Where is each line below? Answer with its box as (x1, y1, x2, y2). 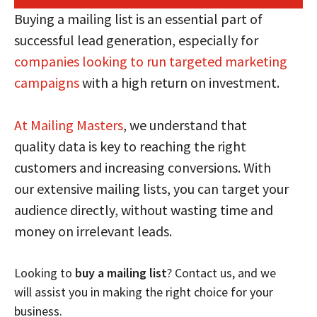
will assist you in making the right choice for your (14, 283, 273, 300)
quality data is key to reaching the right (14, 137, 246, 155)
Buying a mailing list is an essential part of (14, 9, 263, 28)
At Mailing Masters (14, 115, 123, 134)
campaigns (14, 73, 79, 91)
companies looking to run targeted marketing (14, 52, 287, 70)
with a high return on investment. (79, 73, 279, 91)
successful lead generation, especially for (14, 30, 258, 49)
